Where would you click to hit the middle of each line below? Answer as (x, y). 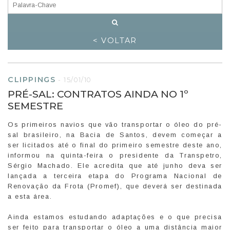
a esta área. (30, 196)
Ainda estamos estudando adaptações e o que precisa (115, 217)
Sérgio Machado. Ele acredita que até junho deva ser (115, 165)
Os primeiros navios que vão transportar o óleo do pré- (115, 124)
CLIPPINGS (32, 79)
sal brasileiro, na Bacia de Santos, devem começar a (115, 135)
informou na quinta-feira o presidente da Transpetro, (115, 155)
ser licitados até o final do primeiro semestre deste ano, (115, 145)
